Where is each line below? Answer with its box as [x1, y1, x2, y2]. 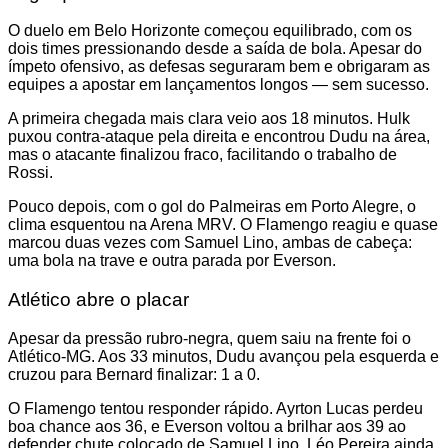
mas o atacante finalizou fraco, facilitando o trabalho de [8, 146, 397, 164]
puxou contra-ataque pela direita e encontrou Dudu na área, [8, 128, 430, 146]
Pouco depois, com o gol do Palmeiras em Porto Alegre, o [8, 198, 416, 216]
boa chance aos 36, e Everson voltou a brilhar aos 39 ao [8, 417, 406, 435]
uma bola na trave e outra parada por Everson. [8, 252, 336, 270]
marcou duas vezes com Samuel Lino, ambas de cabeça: [8, 234, 412, 252]
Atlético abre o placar [8, 289, 189, 311]
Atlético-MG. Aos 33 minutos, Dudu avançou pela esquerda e [8, 347, 439, 365]
